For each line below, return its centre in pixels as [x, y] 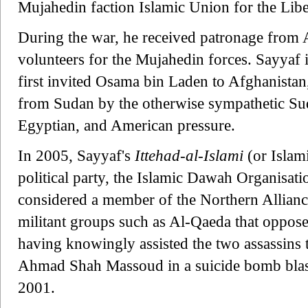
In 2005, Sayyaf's [76, 155]
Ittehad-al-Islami [189, 155]
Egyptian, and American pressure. [126, 125]
